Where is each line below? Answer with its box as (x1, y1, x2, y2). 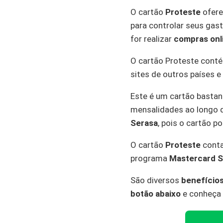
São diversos (130, 175, 181, 185)
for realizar (130, 34, 174, 44)
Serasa (130, 118, 158, 128)
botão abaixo (130, 189, 181, 199)
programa (130, 153, 169, 163)
